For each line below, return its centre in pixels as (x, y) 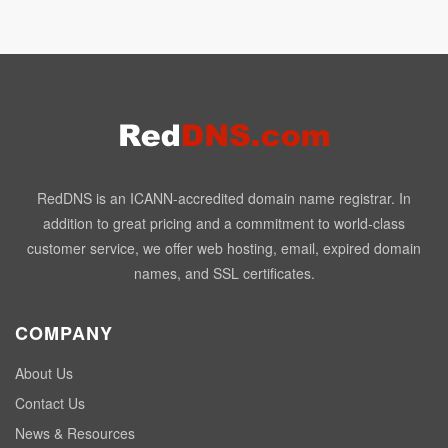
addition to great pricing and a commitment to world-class (224, 223)
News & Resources (75, 433)
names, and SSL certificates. (224, 273)
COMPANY (64, 333)
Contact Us (50, 403)
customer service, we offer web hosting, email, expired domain (224, 248)
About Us (44, 373)
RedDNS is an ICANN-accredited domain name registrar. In (224, 198)
